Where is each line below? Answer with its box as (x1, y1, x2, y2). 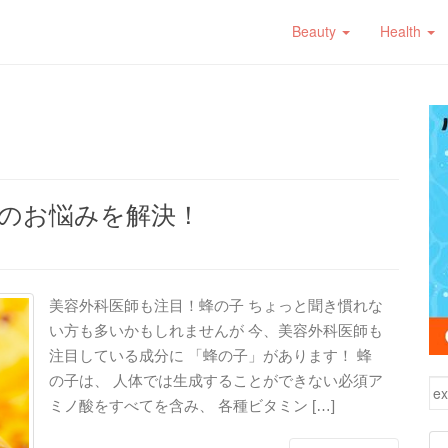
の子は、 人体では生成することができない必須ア (49, 371, 383, 389)
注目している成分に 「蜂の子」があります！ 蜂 (49, 346, 372, 364)
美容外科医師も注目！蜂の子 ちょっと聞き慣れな (49, 296, 383, 314)
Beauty (292, 21, 340, 41)
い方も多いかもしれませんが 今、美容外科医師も (49, 321, 383, 339)
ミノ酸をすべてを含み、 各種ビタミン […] (49, 396, 335, 414)
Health (380, 21, 425, 41)
